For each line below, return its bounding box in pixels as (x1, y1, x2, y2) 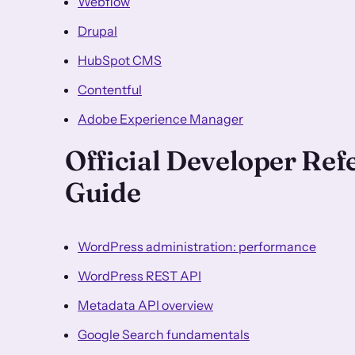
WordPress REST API (78, 267, 201, 284)
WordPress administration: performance (78, 238, 316, 254)
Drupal (78, 22, 117, 39)
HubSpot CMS (78, 52, 162, 68)
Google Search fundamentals (78, 326, 250, 342)
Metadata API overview (78, 296, 213, 313)
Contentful (78, 81, 142, 97)
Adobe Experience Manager (78, 110, 243, 127)
